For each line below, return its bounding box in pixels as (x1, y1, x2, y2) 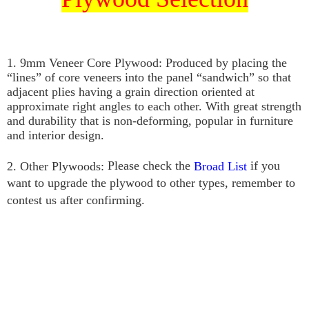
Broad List (194, 159, 247, 173)
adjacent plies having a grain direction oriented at (7, 84, 255, 99)
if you (247, 158, 280, 172)
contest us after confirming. (7, 192, 145, 207)
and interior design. (7, 128, 104, 142)
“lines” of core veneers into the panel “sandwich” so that (7, 70, 291, 84)
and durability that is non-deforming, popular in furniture (7, 113, 293, 128)
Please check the (108, 158, 194, 172)
